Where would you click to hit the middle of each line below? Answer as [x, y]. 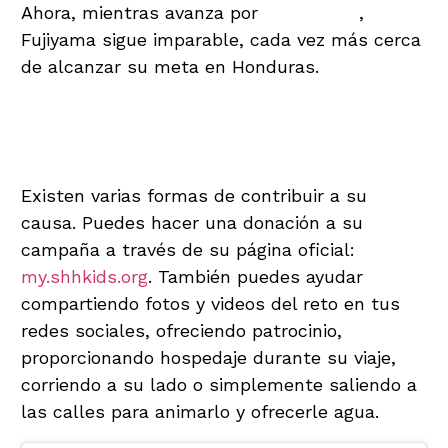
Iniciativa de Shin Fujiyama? [212, 148]
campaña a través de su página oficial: [188, 250]
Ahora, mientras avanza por [142, 13]
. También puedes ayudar [255, 277]
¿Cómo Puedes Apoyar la [191, 115]
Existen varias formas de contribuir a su [194, 196]
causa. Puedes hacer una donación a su [192, 223]
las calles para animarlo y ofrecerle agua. [200, 412]
